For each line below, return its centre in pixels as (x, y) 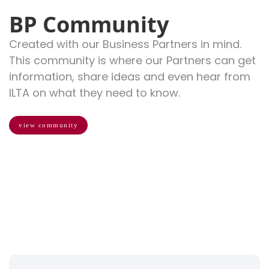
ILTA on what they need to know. (95, 92)
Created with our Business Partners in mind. (125, 44)
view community (48, 125)
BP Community (89, 24)
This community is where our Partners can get (132, 60)
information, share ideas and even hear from (130, 76)
